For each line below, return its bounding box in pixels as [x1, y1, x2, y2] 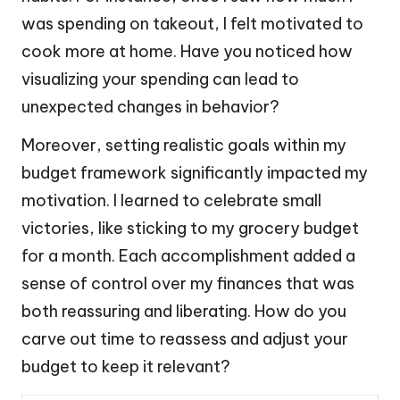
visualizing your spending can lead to [21, 69, 299, 90]
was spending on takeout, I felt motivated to [21, 13, 363, 35]
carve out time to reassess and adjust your [21, 329, 348, 350]
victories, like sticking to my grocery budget [21, 218, 359, 239]
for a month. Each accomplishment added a [21, 246, 355, 267]
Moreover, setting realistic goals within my [21, 135, 346, 156]
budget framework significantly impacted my [21, 162, 368, 184]
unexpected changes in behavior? [21, 96, 279, 118]
